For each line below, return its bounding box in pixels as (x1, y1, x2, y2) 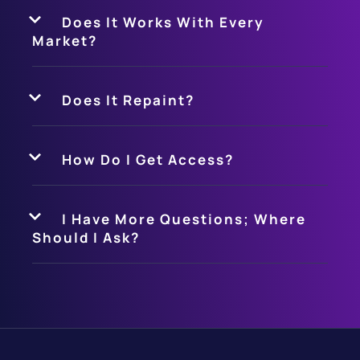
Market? (32, 31, 97, 50)
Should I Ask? (32, 227, 140, 247)
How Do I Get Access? (62, 149, 234, 169)
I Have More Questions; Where (62, 209, 306, 228)
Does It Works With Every (62, 12, 264, 31)
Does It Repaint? (62, 90, 194, 109)
